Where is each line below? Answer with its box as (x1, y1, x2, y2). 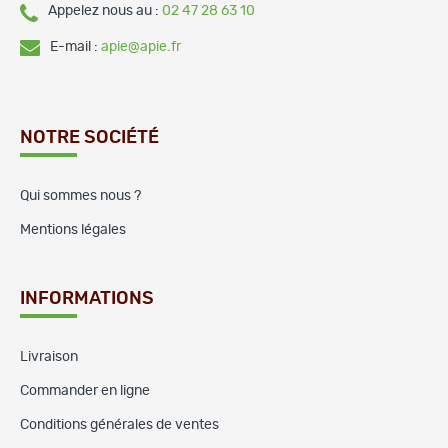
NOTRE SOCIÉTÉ (20, 128, 159, 147)
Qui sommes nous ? (20, 188, 141, 203)
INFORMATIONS (20, 289, 154, 308)
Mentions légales (20, 222, 126, 237)
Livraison (20, 349, 78, 364)
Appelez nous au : (48, 3, 162, 18)
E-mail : (50, 39, 101, 54)
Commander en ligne (20, 383, 150, 398)
